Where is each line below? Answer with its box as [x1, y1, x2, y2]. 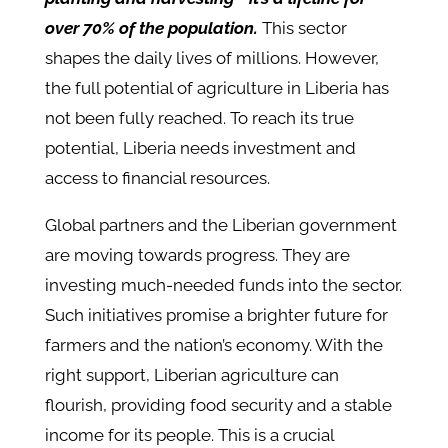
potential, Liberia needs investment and [44, 138, 356, 159]
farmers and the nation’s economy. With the [44, 335, 383, 356]
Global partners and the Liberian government [44, 215, 397, 236]
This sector [257, 18, 347, 39]
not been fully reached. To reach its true [44, 108, 354, 129]
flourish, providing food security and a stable [44, 395, 392, 416]
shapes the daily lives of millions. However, [44, 48, 379, 69]
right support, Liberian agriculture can [44, 365, 339, 386]
